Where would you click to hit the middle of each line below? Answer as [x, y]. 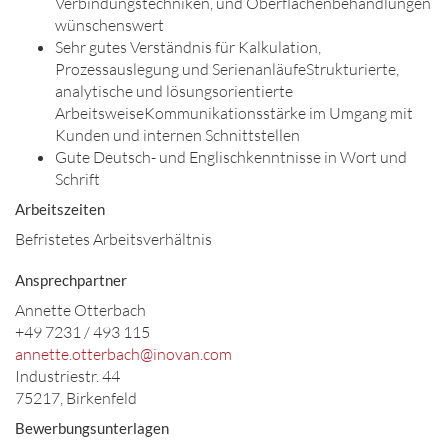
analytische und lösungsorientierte [174, 91]
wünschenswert [109, 25]
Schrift [77, 179]
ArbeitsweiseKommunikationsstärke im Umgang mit [234, 113]
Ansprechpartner [71, 280]
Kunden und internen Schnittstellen [177, 135]
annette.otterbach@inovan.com [123, 354]
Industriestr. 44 [67, 376]
